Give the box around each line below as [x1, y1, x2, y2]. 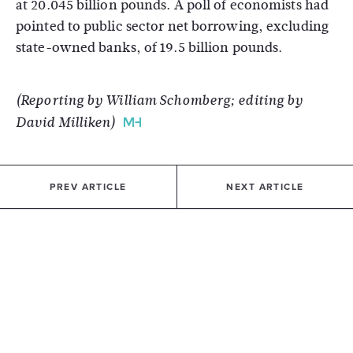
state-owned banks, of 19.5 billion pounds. [16, 38, 283, 58]
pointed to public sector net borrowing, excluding [16, 17, 329, 36]
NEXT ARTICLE [226, 181, 304, 192]
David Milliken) [16, 113, 116, 132]
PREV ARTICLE [50, 181, 127, 192]
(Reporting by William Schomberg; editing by [16, 91, 303, 110]
